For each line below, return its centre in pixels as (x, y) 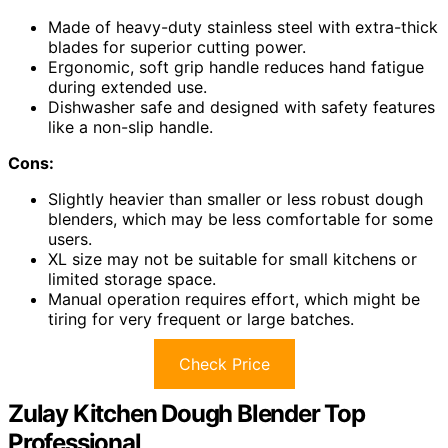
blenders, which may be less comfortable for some (240, 219)
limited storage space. (132, 279)
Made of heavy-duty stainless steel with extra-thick (243, 27)
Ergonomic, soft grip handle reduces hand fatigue (236, 67)
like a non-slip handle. (130, 127)
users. (70, 239)
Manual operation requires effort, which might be (234, 299)
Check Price (224, 364)
